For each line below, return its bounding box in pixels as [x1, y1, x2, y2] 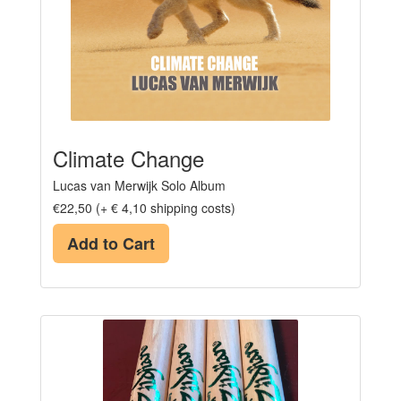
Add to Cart [67, 231, 155, 255]
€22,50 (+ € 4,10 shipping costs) [53, 198, 235, 217]
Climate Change [53, 141, 204, 174]
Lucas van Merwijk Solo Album [53, 175, 226, 194]
